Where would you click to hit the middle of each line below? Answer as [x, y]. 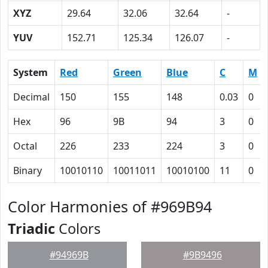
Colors [78, 229]
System [31, 72]
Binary [28, 170]
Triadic [31, 229]
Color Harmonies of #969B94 [110, 206]
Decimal [31, 97]
